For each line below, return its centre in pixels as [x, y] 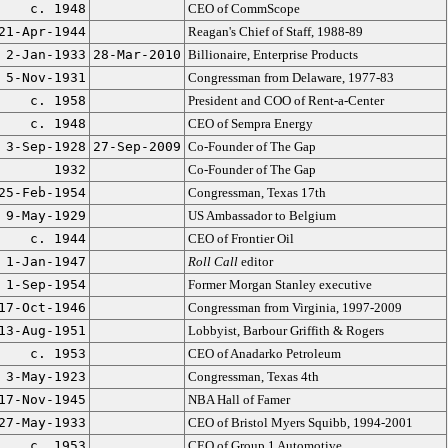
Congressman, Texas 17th [256, 192]
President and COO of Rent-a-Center [285, 100]
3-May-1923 [45, 376]
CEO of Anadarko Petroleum [264, 353]
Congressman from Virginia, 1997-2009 [294, 307]
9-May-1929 [45, 215]
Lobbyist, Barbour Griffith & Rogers [285, 330]
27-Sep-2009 [136, 146]
